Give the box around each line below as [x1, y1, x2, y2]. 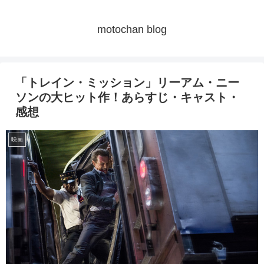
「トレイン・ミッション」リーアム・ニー [15, 76, 239, 90]
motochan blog [97, 24, 167, 36]
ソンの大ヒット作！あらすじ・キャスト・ [15, 91, 239, 104]
